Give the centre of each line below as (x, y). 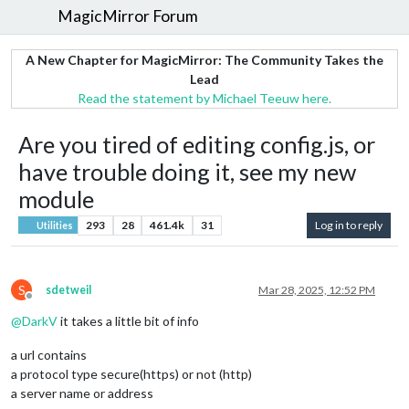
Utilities (54, 225)
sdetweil (68, 289)
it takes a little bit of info (128, 320)
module (56, 199)
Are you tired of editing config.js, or (197, 144)
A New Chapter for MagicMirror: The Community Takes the (204, 59)
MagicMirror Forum (128, 16)
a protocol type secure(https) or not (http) (131, 373)
